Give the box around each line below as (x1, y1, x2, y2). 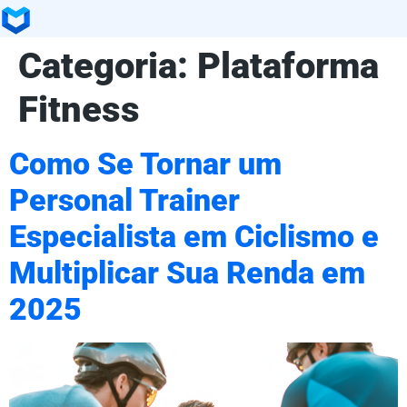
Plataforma (197, 44, 379, 87)
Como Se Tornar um (9, 145, 282, 182)
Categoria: (18, 44, 197, 87)
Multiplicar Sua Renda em (9, 254, 365, 291)
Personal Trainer (9, 182, 240, 218)
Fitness (18, 87, 140, 131)
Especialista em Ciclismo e (9, 218, 379, 254)
